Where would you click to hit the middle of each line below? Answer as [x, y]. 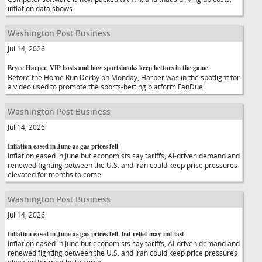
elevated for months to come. [55, 174]
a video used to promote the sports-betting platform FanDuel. [107, 87]
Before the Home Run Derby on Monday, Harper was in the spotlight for [124, 77]
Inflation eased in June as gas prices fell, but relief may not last [96, 234]
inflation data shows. [41, 8]
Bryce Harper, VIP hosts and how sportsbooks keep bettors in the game [108, 68]
